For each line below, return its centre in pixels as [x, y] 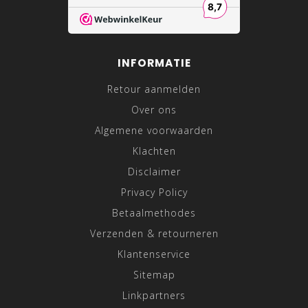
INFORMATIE [154, 63]
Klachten [154, 151]
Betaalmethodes [154, 213]
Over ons [154, 110]
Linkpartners [154, 295]
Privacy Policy [154, 192]
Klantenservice [154, 254]
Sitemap [154, 275]
